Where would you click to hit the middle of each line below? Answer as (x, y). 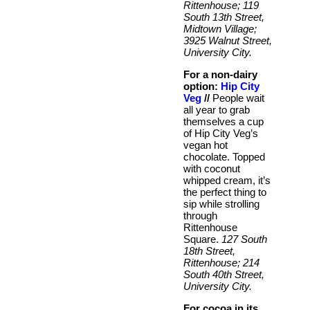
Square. (202, 239)
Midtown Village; (220, 28)
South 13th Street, (224, 17)
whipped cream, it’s (227, 180)
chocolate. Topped (224, 156)
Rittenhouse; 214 (221, 262)
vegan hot (206, 145)
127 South (244, 239)
